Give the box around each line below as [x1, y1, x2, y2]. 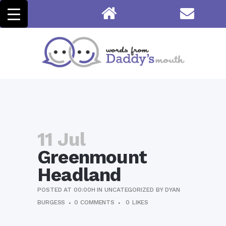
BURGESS [37, 199, 66, 206]
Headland [37, 164, 122, 186]
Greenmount [37, 146, 147, 168]
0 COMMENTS [74, 199, 115, 206]
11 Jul [37, 129, 85, 150]
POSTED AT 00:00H [37, 186, 95, 193]
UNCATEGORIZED [104, 186, 154, 193]
